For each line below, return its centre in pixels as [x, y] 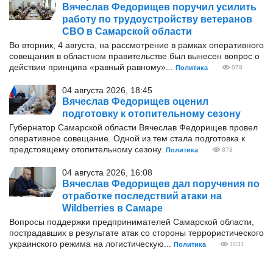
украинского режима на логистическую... [91, 244]
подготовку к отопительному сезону [151, 114]
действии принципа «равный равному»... [92, 67]
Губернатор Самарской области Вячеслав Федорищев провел [133, 127]
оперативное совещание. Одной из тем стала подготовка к [127, 138]
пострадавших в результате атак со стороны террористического [136, 233]
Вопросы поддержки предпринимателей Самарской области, [132, 222]
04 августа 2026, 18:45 [107, 90]
